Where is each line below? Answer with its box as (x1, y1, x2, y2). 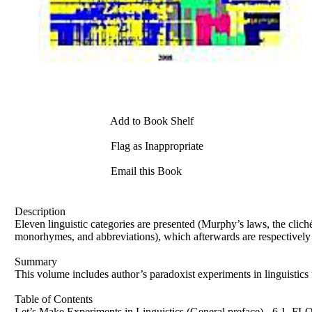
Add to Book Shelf (108, 114, 194, 127)
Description (15, 205, 65, 217)
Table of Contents (15, 292, 93, 305)
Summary (15, 255, 57, 267)
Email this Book (108, 164, 182, 177)
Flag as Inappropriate (108, 139, 203, 152)
